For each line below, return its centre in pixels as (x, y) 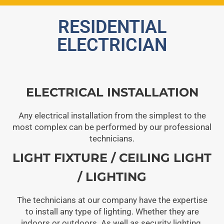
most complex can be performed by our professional (112, 127)
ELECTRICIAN (112, 45)
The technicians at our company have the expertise (112, 200)
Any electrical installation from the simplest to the (112, 115)
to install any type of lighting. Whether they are (112, 211)
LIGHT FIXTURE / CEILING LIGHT (112, 157)
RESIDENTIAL (112, 27)
